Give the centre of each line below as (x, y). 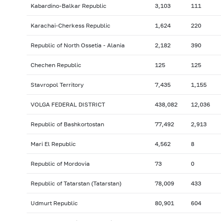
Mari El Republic (53, 144)
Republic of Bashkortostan (67, 124)
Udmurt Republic (54, 203)
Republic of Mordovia (60, 164)
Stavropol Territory (57, 85)
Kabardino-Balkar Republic (68, 6)
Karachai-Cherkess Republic (70, 26)
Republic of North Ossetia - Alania (77, 45)
